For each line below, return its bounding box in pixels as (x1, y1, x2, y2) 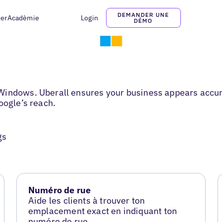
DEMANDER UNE (117, 11, 169, 18)
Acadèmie (7, 13, 39, 22)
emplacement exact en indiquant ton (28, 205, 177, 217)
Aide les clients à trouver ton (28, 195, 145, 207)
